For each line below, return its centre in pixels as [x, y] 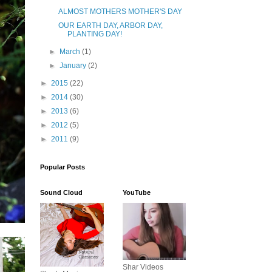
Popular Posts [63, 167]
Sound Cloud [61, 193]
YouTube [137, 193]
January [74, 66]
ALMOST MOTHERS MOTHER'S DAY [120, 12]
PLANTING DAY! [94, 34]
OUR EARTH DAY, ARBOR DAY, [110, 26]
